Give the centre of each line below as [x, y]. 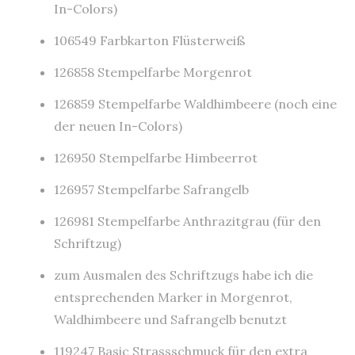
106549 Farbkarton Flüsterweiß [150, 41]
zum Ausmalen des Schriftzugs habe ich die [183, 275]
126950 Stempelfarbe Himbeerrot [156, 158]
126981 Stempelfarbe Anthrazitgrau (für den [187, 221]
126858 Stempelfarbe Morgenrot [153, 73]
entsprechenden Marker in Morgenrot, [173, 298]
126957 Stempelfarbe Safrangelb [151, 190]
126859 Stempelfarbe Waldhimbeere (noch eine [195, 104]
